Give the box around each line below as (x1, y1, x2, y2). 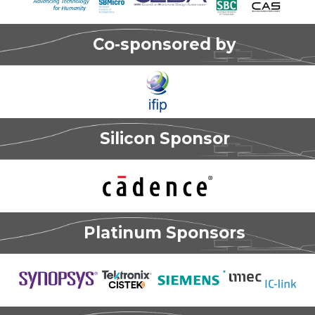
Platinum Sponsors (84, 223, 245, 243)
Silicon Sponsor (99, 129, 230, 148)
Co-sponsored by (93, 34, 236, 54)
